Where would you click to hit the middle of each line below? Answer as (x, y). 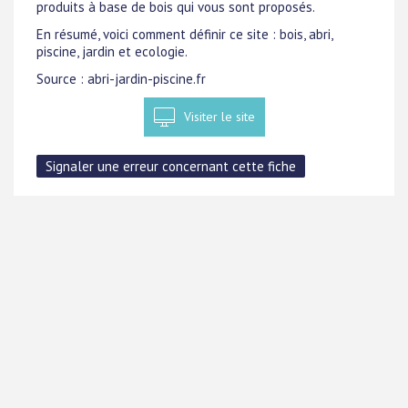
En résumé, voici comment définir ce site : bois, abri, (184, 34)
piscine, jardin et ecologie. (112, 51)
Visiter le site (219, 117)
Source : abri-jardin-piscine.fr (121, 79)
